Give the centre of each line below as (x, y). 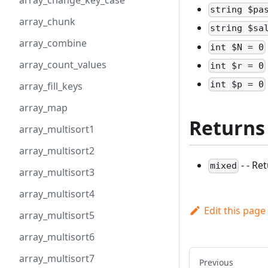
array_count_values (63, 65)
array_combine (53, 43)
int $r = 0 (237, 66)
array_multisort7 (57, 258)
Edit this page (234, 210)
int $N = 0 (237, 47)
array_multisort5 (57, 215)
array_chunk (47, 22)
